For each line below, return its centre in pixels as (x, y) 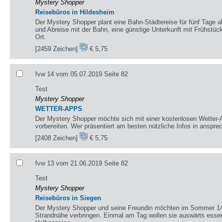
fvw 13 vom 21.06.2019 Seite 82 (82, 163)
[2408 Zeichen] (58, 138)
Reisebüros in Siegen (68, 198)
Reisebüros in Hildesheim (75, 12)
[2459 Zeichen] (58, 49)
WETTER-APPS (59, 109)
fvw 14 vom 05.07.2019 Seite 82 (82, 74)
